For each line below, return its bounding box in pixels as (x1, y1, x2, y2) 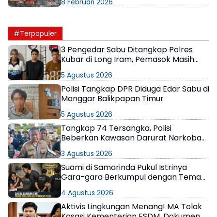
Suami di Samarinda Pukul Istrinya (61, 161, 187, 173)
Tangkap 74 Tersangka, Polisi (61, 122, 171, 134)
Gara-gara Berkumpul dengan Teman (61, 171, 206, 183)
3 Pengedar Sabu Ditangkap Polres (61, 44, 193, 55)
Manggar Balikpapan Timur (61, 93, 164, 104)
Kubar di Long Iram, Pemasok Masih (61, 53, 194, 65)
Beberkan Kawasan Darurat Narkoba (61, 132, 201, 143)
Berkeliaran (61, 63, 105, 75)
